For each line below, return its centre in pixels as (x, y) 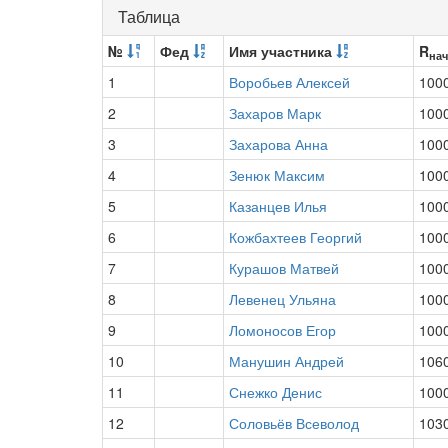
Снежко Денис (275, 392)
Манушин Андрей (286, 361)
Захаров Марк (275, 113)
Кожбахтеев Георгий (295, 237)
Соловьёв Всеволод (294, 423)
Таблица (149, 16)
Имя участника (282, 51)
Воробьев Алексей (289, 82)
